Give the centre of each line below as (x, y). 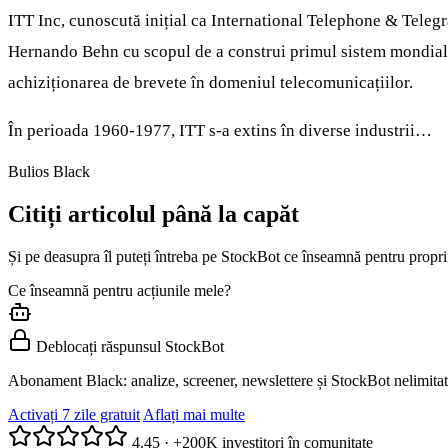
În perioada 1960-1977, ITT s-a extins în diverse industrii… (220, 131)
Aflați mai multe (194, 415)
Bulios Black (49, 172)
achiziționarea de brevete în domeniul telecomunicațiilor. (210, 83)
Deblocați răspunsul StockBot (130, 347)
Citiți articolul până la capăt (153, 214)
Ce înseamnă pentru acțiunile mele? (119, 291)
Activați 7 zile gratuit (74, 415)
